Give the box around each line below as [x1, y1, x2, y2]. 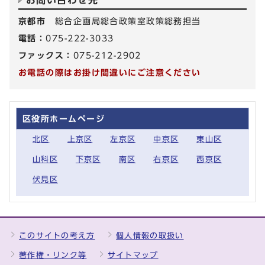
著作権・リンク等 [19, 251, 87, 259]
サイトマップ [107, 251, 159, 259]
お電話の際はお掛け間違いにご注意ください [18, 67, 201, 77]
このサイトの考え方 [19, 231, 95, 240]
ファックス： [18, 50, 73, 60]
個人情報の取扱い [116, 231, 184, 240]
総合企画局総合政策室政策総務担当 [54, 16, 201, 25]
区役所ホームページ [22, 114, 105, 123]
